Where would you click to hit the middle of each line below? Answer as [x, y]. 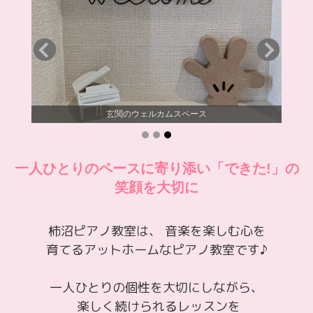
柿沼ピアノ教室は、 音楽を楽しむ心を [156, 231]
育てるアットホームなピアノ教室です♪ [156, 249]
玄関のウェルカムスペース [156, 114]
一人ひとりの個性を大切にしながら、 [156, 287]
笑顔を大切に [156, 187]
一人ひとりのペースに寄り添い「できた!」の [156, 168]
